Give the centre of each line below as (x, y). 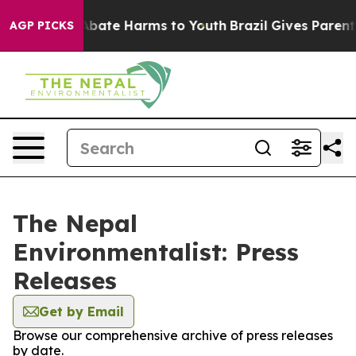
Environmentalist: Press (156, 252)
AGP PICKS (42, 25)
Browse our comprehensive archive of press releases (173, 335)
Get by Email (81, 311)
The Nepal (75, 223)
